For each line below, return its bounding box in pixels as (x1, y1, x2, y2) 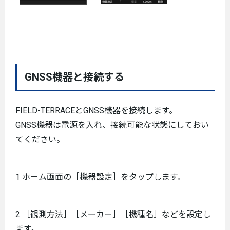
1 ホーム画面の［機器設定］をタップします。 (15, 172, 185, 182)
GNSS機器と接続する (25, 71, 124, 83)
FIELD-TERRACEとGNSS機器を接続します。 (15, 106, 177, 116)
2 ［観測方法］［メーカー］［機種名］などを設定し (15, 209, 211, 219)
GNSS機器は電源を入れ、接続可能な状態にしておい (15, 120, 209, 130)
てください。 (15, 135, 65, 144)
